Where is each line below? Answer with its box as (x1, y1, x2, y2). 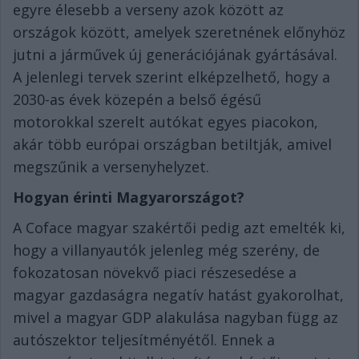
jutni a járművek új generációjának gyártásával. (13, 45, 337, 65)
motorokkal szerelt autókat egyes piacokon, (13, 112, 318, 132)
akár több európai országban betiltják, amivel (13, 135, 332, 155)
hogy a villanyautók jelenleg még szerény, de (13, 240, 320, 260)
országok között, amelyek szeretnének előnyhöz (13, 22, 345, 42)
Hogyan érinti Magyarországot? (13, 188, 244, 208)
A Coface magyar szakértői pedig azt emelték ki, (13, 218, 345, 238)
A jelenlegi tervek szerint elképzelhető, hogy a (13, 67, 330, 87)
